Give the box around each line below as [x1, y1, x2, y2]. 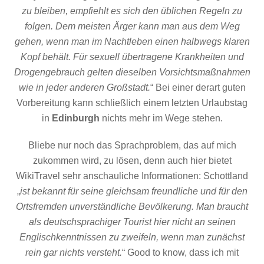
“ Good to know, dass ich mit [122, 247, 239, 258]
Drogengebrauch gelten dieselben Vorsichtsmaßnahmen [14, 67, 250, 77]
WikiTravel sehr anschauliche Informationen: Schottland [16, 171, 248, 181]
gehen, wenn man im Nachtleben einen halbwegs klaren [14, 36, 250, 47]
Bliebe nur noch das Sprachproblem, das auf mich [28, 140, 236, 151]
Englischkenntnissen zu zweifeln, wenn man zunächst [19, 232, 245, 243]
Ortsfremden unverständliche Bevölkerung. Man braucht [16, 202, 248, 212]
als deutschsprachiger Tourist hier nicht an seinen [28, 217, 236, 227]
